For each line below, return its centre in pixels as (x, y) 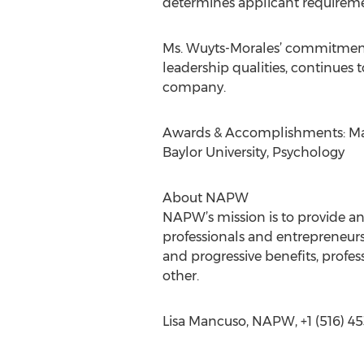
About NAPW (205, 198)
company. (194, 87)
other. (180, 276)
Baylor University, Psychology (253, 152)
